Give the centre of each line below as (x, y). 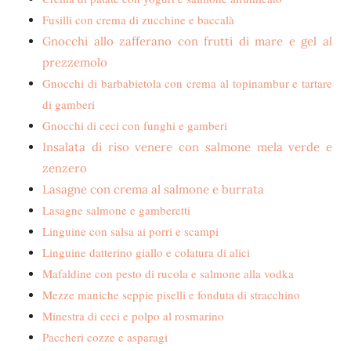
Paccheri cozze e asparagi (105, 337)
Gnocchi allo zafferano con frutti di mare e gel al (187, 41)
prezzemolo (75, 62)
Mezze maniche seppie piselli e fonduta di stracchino (171, 295)
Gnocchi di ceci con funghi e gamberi (135, 125)
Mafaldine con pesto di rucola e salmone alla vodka (168, 273)
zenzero (65, 168)
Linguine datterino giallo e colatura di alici (146, 252)
